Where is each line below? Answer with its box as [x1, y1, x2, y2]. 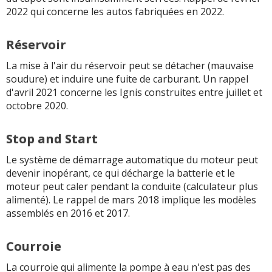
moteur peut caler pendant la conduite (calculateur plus [6, 179, 258, 193]
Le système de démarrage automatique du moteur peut [6, 152, 258, 166]
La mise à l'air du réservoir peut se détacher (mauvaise [6, 58, 254, 72]
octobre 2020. [6, 98, 68, 112]
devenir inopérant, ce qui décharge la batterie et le [6, 166, 235, 180]
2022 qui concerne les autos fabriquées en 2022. [6, 4, 224, 18]
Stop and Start [6, 130, 98, 147]
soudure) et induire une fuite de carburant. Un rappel [6, 72, 248, 86]
